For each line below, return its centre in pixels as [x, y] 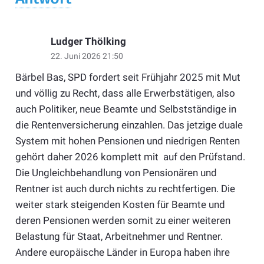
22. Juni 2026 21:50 [87, 56]
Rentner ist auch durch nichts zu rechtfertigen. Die [125, 188]
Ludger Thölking [88, 41]
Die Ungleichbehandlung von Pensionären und [116, 172]
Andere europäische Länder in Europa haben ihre [122, 252]
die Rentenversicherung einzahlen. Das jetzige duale [129, 125]
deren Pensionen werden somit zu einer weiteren [123, 220]
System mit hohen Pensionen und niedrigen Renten [127, 141]
